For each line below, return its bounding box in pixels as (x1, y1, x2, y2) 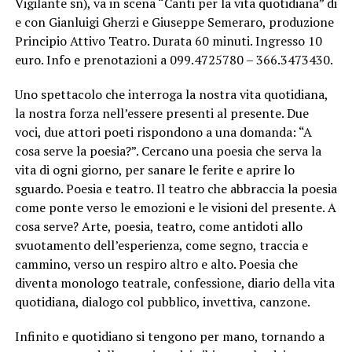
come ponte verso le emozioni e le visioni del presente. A (14, 199, 336, 217)
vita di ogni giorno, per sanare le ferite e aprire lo (14, 161, 295, 179)
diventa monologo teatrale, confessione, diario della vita (14, 274, 335, 292)
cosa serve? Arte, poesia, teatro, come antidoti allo (14, 218, 302, 236)
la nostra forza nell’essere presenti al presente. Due (14, 104, 309, 123)
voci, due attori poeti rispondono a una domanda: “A (14, 123, 312, 141)
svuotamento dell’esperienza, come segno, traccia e (14, 236, 308, 255)
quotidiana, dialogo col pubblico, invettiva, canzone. (14, 293, 310, 311)
